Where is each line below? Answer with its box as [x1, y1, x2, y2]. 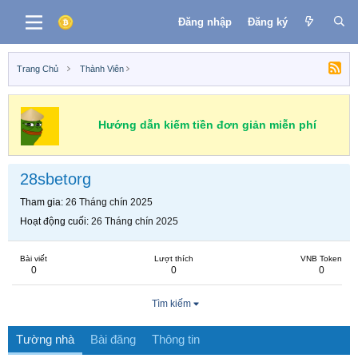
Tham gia [20, 197, 61, 208]
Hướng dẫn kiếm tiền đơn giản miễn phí [97, 118, 316, 131]
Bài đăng [90, 332, 136, 346]
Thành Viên [79, 64, 124, 74]
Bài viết [20, 254, 47, 263]
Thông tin [152, 332, 200, 346]
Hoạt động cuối [20, 216, 86, 227]
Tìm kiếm [151, 298, 191, 309]
